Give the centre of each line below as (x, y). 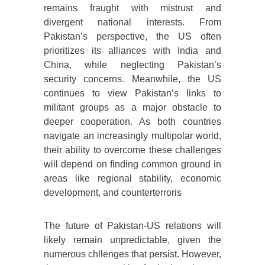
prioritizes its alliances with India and (132, 51)
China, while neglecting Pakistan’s (132, 65)
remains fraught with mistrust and (132, 8)
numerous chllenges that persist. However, (132, 254)
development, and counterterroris (113, 193)
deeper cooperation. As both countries (132, 122)
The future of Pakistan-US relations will (132, 226)
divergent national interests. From (132, 22)
